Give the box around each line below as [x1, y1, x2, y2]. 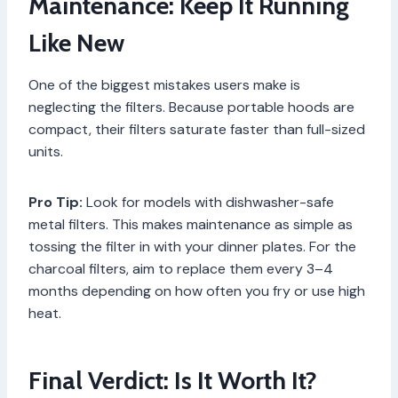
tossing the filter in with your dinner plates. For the [28, 237, 356, 257]
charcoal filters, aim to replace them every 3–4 [28, 259, 333, 279]
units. [28, 142, 63, 162]
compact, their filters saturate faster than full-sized [28, 120, 365, 139]
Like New [28, 28, 124, 59]
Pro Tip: [28, 193, 83, 212]
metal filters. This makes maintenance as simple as [28, 215, 353, 235]
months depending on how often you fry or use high [28, 282, 365, 301]
